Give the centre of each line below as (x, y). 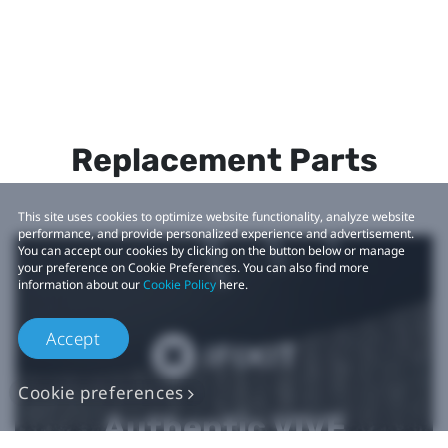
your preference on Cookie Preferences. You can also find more (193, 267)
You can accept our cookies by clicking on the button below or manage (211, 250)
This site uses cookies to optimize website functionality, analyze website (216, 216)
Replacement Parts (224, 160)
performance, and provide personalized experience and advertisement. (216, 233)
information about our (80, 284)
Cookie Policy (179, 284)
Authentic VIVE (224, 426)
